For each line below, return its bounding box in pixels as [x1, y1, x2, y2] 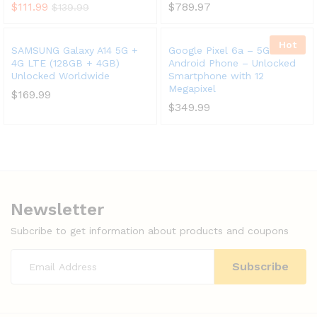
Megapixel [168, 83, 216, 94]
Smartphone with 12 [168, 70, 264, 81]
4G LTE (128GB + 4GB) [11, 57, 120, 69]
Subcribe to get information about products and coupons [11, 225, 289, 236]
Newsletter [11, 200, 104, 219]
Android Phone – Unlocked [168, 57, 296, 69]
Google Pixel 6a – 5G [168, 45, 270, 56]
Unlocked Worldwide [11, 70, 110, 81]
